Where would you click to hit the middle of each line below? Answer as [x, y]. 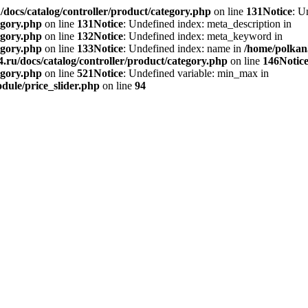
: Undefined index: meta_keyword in [203, 36]
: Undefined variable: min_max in [196, 73]
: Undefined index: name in [184, 48]
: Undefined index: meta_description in [207, 24]
